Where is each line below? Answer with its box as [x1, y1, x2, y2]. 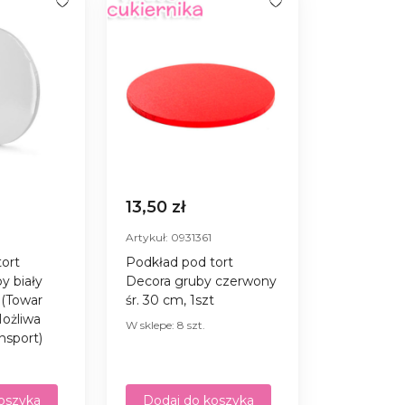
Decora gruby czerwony [126, 272, 278, 289]
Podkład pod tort [126, 253, 234, 270]
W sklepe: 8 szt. [126, 317, 206, 332]
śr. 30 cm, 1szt [126, 291, 215, 308]
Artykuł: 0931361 [126, 230, 212, 244]
